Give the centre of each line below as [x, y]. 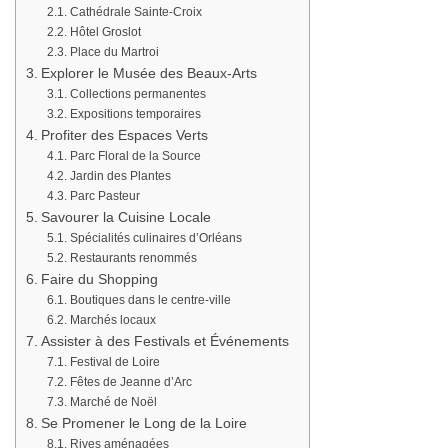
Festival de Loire [114, 362]
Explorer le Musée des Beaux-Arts [148, 74]
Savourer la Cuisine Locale [125, 218]
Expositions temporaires [135, 114]
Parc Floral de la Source [135, 156]
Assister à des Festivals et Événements [164, 342]
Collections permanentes [137, 94]
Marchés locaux [112, 320]
